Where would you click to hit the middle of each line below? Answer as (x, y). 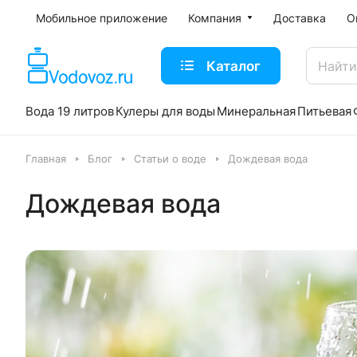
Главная (46, 159)
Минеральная (256, 111)
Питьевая (324, 111)
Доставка (300, 18)
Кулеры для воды (165, 111)
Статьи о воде (170, 159)
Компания (215, 18)
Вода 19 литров (70, 111)
